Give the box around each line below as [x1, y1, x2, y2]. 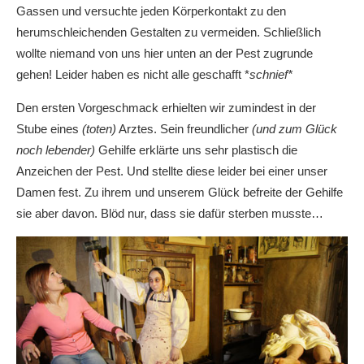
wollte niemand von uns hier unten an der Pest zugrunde [16, 45, 313, 60]
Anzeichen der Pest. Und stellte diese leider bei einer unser [16, 163, 327, 178]
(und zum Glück [249, 121, 337, 136]
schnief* [249, 67, 292, 81]
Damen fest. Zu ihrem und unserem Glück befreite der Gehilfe [16, 184, 343, 199]
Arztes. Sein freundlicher [116, 121, 249, 136]
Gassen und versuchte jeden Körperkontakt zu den [16, 3, 286, 18]
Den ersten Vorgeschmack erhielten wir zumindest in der [16, 100, 316, 115]
